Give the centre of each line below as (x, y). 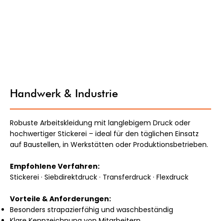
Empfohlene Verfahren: (55, 166)
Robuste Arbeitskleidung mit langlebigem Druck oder (100, 123)
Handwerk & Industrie (64, 93)
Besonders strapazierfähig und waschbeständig (92, 209)
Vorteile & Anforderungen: (61, 199)
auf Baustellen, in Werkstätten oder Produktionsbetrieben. (109, 144)
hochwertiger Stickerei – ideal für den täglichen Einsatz (105, 133)
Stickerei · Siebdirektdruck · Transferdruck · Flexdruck (100, 177)
